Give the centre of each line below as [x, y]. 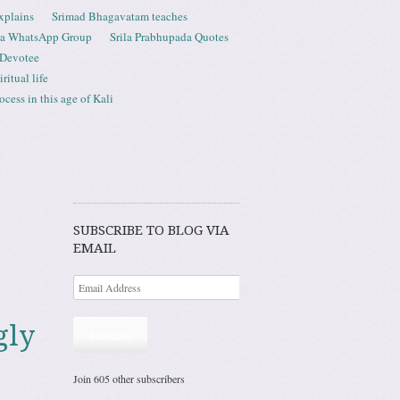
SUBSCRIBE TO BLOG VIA [151, 230]
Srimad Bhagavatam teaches [120, 16]
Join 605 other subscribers [129, 378]
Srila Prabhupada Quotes [169, 37]
